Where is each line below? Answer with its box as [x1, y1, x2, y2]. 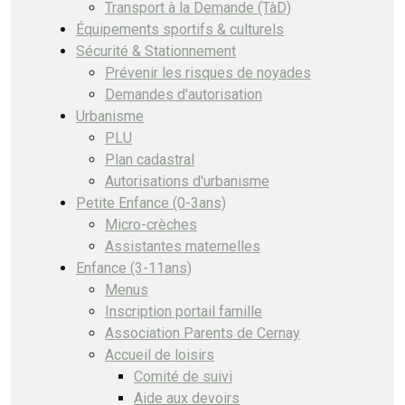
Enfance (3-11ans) [76, 259, 192, 277]
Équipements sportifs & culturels [76, 20, 284, 38]
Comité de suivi [134, 367, 232, 385]
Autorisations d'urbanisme [105, 172, 269, 190]
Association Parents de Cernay [105, 324, 300, 342]
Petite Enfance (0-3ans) [76, 193, 226, 212]
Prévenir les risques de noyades [105, 63, 311, 81]
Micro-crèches [105, 215, 197, 233]
